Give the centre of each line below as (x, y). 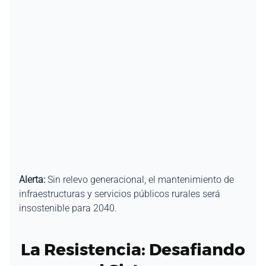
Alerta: (32, 179)
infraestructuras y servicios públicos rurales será (120, 194)
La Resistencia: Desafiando (133, 249)
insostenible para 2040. (68, 208)
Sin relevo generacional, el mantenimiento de (140, 179)
